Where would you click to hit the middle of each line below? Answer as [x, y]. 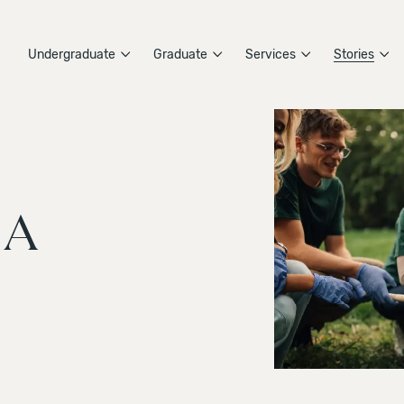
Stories [354, 55]
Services [271, 55]
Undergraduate [72, 55]
